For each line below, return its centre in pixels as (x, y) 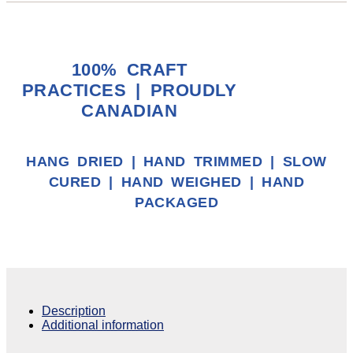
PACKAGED (176, 202)
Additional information (103, 325)
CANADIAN (129, 110)
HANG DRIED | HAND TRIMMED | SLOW (176, 161)
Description (74, 311)
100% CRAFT (129, 69)
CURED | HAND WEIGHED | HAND (176, 182)
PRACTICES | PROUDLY (129, 90)
